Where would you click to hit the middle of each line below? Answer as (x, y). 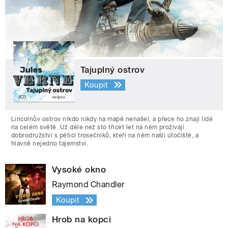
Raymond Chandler (88, 185)
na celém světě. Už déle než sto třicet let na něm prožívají (98, 127)
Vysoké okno (79, 170)
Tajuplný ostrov (113, 70)
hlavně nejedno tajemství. (50, 144)
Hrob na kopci (82, 220)
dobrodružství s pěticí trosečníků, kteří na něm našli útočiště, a (105, 136)
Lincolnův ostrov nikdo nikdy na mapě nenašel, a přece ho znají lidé (112, 119)
